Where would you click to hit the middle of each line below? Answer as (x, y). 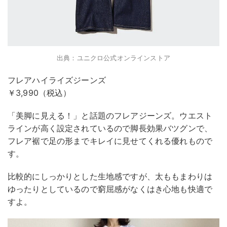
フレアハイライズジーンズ (57, 80)
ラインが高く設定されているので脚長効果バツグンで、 (110, 128)
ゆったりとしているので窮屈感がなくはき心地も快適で (110, 189)
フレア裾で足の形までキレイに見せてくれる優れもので (110, 141)
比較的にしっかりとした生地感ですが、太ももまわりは (110, 176)
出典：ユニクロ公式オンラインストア (113, 58)
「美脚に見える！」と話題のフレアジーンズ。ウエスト (110, 115)
